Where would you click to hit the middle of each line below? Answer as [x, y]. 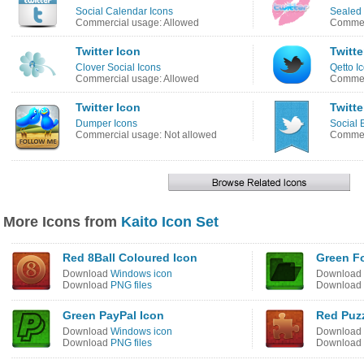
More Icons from [62, 222]
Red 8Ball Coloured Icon [130, 258]
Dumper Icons [106, 123]
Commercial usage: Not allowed [146, 135]
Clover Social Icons [118, 67]
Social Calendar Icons [124, 11]
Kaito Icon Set [170, 222]
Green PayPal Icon [113, 315]
